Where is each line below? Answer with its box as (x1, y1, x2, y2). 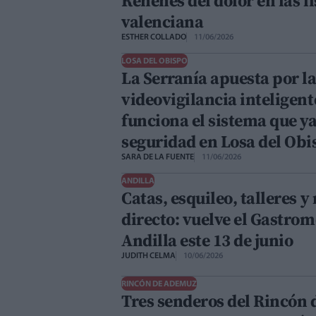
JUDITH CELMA (121, 252, 176, 261)
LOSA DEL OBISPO (121, 57, 188, 66)
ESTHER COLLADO (121, 33, 186, 42)
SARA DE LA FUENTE (121, 153, 194, 162)
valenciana (121, 10, 204, 34)
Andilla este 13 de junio (121, 229, 293, 253)
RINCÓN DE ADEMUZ (121, 280, 197, 289)
